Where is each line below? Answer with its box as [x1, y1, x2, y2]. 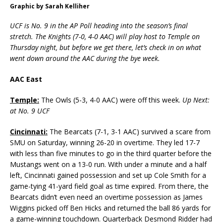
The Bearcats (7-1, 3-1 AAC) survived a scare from [48, 127, 211, 137]
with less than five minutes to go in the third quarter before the [10, 149, 212, 159]
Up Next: [182, 95, 210, 105]
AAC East [10, 74, 42, 84]
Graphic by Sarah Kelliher [10, 2, 90, 11]
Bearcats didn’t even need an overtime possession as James [10, 192, 203, 202]
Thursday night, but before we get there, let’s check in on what [10, 43, 201, 53]
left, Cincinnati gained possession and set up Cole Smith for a [10, 170, 206, 180]
